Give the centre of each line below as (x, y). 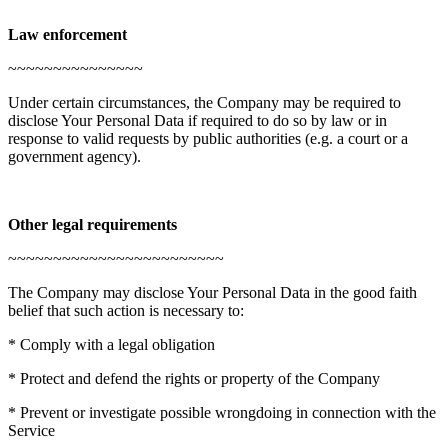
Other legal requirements (92, 224)
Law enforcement (67, 34)
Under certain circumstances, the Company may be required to (204, 102)
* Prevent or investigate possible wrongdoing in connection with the (222, 412)
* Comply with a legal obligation (111, 344)
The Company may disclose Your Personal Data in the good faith (212, 292)
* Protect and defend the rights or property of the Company (194, 378)
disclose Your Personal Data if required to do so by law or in (197, 120)
